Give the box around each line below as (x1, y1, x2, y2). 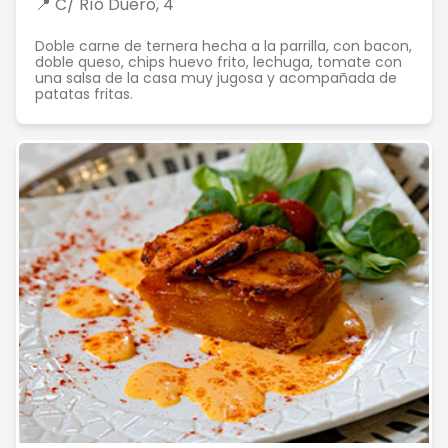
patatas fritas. (35, 84, 133, 104)
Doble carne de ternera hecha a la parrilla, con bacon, (35, 36, 412, 56)
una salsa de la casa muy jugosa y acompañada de (35, 68, 397, 88)
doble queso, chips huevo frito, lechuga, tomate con (35, 52, 402, 72)
